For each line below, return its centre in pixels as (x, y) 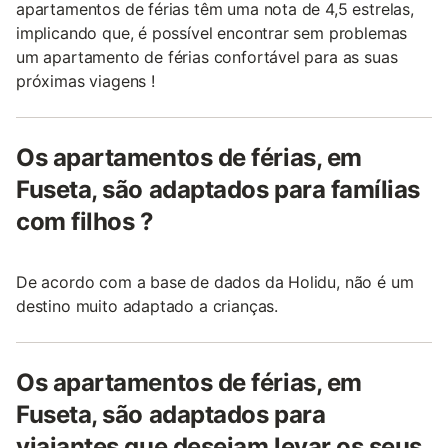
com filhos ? (85, 221)
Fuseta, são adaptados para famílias (218, 189)
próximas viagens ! (85, 81)
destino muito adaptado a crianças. (147, 306)
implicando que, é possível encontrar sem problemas (212, 33)
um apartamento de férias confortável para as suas (207, 57)
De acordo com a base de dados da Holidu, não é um (215, 282)
